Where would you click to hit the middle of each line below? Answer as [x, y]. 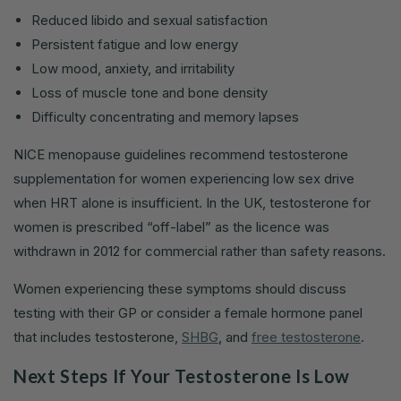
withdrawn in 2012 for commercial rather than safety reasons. [200, 252]
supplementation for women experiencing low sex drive [184, 179]
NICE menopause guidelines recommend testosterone [181, 155]
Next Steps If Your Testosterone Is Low [182, 376]
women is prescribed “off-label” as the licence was [171, 227]
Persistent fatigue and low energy [135, 45]
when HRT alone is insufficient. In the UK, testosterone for [192, 203]
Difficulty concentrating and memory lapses [165, 117]
